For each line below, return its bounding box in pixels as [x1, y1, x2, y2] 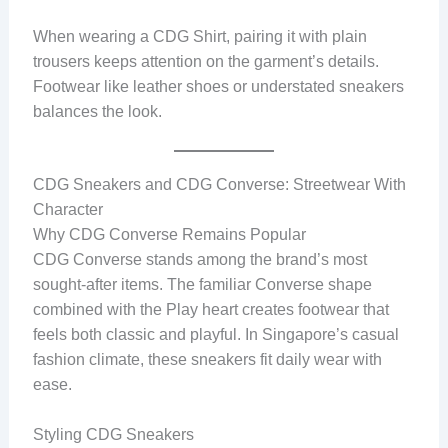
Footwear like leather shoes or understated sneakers [32, 78, 404, 95]
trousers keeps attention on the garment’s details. [32, 53, 379, 70]
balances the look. [32, 103, 162, 120]
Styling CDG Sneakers [32, 426, 194, 444]
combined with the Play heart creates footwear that [32, 300, 389, 318]
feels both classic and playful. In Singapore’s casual [32, 325, 399, 343]
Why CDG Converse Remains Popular [32, 225, 306, 243]
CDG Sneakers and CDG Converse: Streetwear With [32, 175, 406, 193]
